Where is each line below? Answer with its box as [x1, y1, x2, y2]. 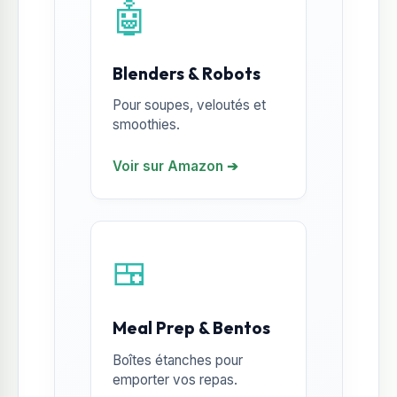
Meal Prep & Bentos [113, 317, 270, 339]
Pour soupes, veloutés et [113, 97, 266, 114]
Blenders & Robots [113, 62, 261, 84]
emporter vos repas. [113, 370, 237, 388]
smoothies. [113, 116, 180, 134]
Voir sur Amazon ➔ [113, 158, 238, 175]
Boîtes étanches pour [113, 351, 243, 369]
